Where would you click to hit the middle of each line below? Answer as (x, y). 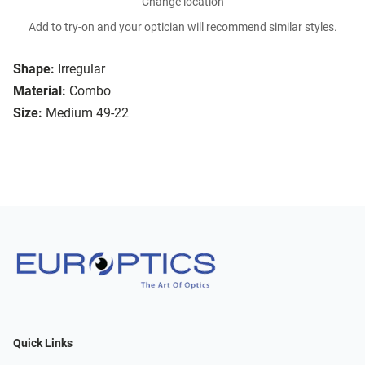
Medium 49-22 (87, 113)
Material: (40, 91)
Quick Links (43, 343)
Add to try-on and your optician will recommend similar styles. (182, 28)
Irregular (81, 69)
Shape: (34, 69)
